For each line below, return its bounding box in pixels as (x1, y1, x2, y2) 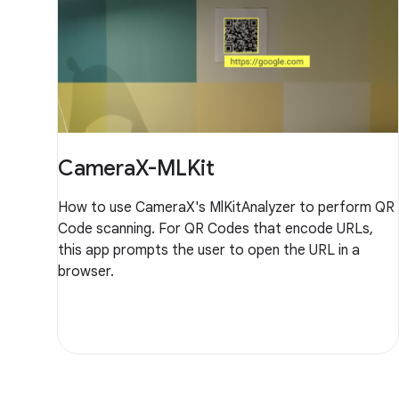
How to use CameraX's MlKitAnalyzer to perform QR (58, 198, 395, 216)
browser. (58, 262, 114, 281)
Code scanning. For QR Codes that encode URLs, (58, 219, 373, 238)
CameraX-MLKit (58, 154, 215, 182)
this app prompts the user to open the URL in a (58, 240, 360, 259)
